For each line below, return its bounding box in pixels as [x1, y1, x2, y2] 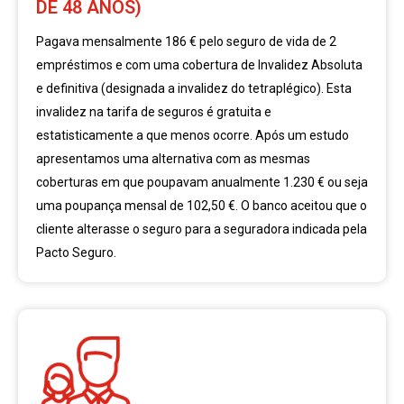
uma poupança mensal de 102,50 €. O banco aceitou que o [36, 198, 367, 214]
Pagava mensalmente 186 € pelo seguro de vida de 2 [36, 34, 336, 50]
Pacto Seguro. [36, 245, 116, 261]
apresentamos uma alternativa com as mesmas [36, 151, 310, 167]
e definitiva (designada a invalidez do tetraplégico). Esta [36, 81, 352, 96]
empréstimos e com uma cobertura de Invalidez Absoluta [36, 58, 363, 73]
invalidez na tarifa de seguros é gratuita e [36, 105, 271, 120]
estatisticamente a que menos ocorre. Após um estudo [36, 128, 349, 143]
